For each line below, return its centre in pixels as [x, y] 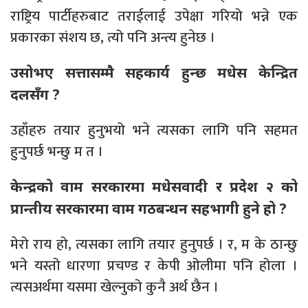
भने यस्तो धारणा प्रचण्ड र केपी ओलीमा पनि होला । [154, 265]
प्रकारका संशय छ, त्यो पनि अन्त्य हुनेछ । [113, 37]
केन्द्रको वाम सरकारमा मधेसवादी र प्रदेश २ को [154, 186]
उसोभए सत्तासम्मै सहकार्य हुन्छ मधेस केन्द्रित [154, 72]
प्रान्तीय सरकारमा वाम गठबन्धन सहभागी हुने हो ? [148, 208]
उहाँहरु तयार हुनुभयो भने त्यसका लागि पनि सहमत [154, 130]
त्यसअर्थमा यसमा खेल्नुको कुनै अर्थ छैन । [114, 287]
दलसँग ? [35, 94]
